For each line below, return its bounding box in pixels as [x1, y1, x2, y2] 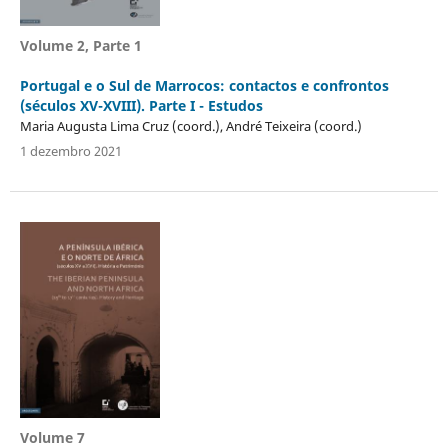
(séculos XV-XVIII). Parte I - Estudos [19, 95, 263, 115]
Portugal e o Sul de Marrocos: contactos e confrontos [19, 75, 389, 95]
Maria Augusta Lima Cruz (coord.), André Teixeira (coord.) [19, 116, 362, 135]
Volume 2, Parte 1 [19, 35, 142, 55]
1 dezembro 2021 [19, 141, 122, 160]
